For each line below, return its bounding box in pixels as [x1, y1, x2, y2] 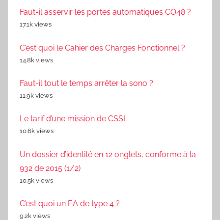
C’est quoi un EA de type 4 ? [20, 199, 120, 209]
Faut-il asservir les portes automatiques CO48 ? [20, 7, 191, 17]
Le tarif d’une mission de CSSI [20, 114, 125, 124]
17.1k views [20, 21, 52, 28]
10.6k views [20, 127, 54, 135]
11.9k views [20, 91, 53, 99]
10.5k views [20, 176, 53, 184]
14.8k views [20, 56, 53, 64]
